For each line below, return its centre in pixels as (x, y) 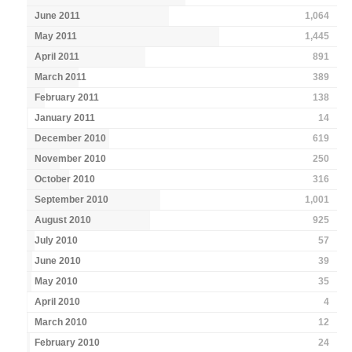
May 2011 (56, 37)
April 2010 (58, 302)
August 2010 (63, 220)
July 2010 (57, 241)
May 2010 (57, 282)
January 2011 (65, 118)
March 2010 (61, 323)
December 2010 (71, 139)
